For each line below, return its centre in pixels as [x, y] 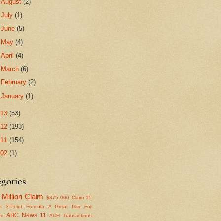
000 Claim [72, 197]
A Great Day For [70, 206]
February [15, 82]
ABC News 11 [26, 215]
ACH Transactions [71, 215]
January [14, 96]
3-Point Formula [25, 206]
